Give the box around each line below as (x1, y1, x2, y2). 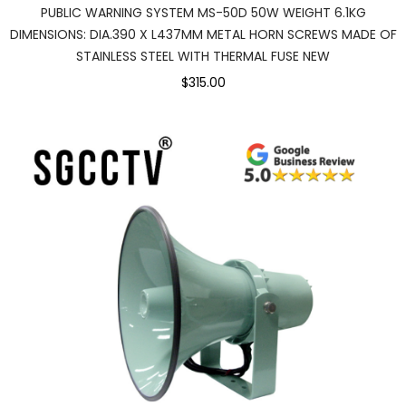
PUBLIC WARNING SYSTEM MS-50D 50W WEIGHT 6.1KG (40, 3, 366, 22)
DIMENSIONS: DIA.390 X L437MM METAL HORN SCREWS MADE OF (9, 24, 397, 43)
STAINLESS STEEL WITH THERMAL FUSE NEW (76, 46, 330, 65)
